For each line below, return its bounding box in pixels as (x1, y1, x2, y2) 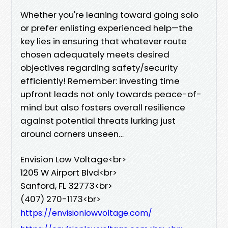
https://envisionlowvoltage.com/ (20, 207, 152, 219)
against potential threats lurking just (20, 114, 176, 127)
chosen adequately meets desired (20, 48, 169, 61)
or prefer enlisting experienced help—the (20, 21, 193, 34)
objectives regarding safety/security (20, 61, 178, 74)
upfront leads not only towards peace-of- (20, 88, 202, 100)
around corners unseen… (20, 127, 124, 140)
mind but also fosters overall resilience (20, 101, 185, 113)
